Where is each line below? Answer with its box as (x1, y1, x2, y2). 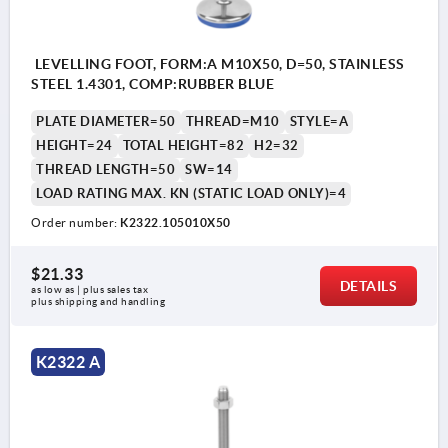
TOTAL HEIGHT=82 (122, 138, 244, 154)
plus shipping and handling (31, 296, 165, 308)
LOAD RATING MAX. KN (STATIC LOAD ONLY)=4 (36, 186, 346, 202)
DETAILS (339, 278, 397, 295)
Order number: (31, 216, 120, 230)
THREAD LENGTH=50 (36, 162, 175, 178)
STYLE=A (289, 114, 348, 130)
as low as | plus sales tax (31, 284, 151, 296)
